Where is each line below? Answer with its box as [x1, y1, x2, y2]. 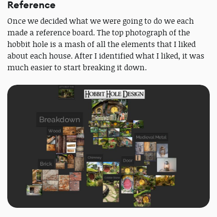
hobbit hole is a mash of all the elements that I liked [7, 39, 196, 50]
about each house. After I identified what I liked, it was [7, 50, 204, 62]
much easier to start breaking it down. [7, 62, 147, 73]
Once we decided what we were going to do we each [7, 15, 194, 27]
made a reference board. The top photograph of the [7, 27, 190, 38]
